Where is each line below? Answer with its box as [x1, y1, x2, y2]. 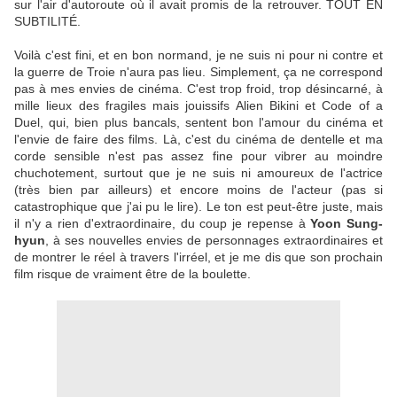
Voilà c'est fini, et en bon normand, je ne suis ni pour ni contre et [14, 48, 383, 63]
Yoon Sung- [310, 216, 384, 231]
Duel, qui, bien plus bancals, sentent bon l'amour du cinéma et [14, 115, 383, 130]
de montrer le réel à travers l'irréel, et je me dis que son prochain [14, 250, 383, 265]
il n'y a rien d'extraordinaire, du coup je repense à [14, 216, 311, 231]
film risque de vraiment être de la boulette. [14, 267, 251, 282]
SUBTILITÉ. [14, 14, 81, 29]
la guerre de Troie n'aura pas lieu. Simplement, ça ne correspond [14, 65, 383, 80]
